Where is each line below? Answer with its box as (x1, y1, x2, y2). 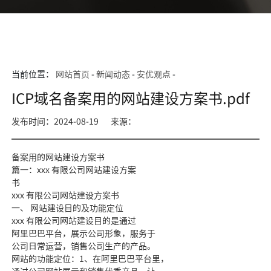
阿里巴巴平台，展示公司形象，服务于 (11, 227, 155, 239)
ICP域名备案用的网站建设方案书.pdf (11, 87, 250, 108)
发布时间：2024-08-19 (11, 115, 99, 127)
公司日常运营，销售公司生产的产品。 (11, 240, 155, 252)
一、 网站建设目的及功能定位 (11, 201, 123, 214)
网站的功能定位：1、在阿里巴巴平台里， (11, 252, 169, 264)
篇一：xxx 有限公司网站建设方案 (11, 163, 136, 175)
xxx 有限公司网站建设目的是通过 (11, 214, 136, 226)
